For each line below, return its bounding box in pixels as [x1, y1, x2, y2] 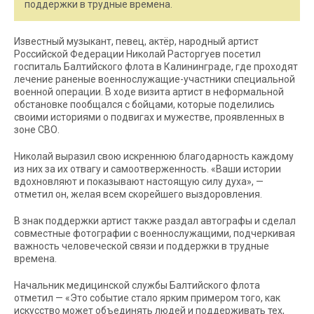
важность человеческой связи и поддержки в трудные [14, 240, 269, 252]
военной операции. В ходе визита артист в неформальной [14, 86, 284, 97]
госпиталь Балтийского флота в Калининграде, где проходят [14, 61, 298, 72]
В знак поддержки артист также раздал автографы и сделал [14, 215, 296, 226]
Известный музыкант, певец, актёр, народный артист [14, 36, 259, 47]
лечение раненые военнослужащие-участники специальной [14, 74, 295, 85]
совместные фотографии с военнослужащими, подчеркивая [14, 228, 295, 239]
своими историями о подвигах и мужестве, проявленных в [14, 111, 285, 123]
